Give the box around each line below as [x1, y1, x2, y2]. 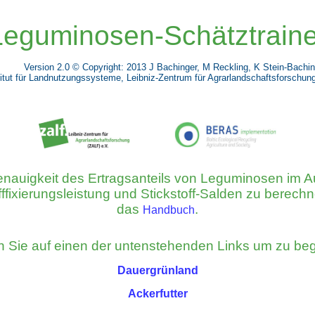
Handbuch [143, 204, 195, 216]
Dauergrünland [117, 264, 198, 276]
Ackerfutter [127, 288, 188, 300]
